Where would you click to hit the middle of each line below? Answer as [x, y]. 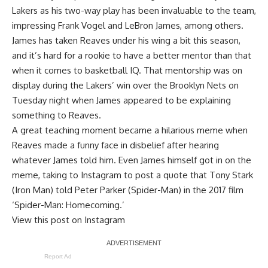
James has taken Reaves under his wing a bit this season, [126, 40]
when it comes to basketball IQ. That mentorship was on [127, 70]
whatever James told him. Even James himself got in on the [132, 160]
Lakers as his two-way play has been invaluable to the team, [134, 10]
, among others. [212, 25]
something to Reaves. [57, 115]
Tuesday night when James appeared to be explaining [121, 100]
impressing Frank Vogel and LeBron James [96, 25]
